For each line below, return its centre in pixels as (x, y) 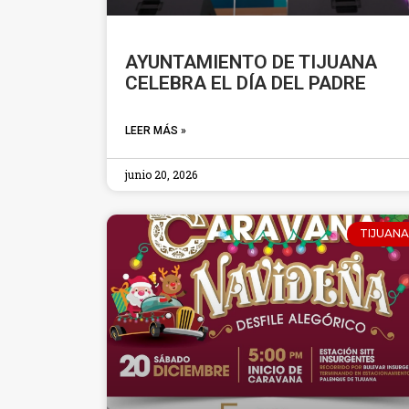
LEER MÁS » (156, 131)
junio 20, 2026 (161, 175)
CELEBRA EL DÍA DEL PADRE (248, 84)
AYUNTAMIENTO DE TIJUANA (251, 63)
